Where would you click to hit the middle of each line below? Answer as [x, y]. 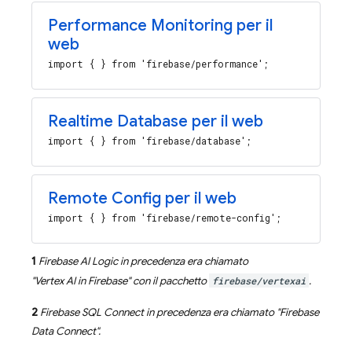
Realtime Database [118, 122]
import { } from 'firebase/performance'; [158, 64]
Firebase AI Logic [79, 262]
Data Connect [64, 332]
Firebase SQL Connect [92, 312]
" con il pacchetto [168, 280]
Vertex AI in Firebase [81, 280]
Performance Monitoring [140, 26]
